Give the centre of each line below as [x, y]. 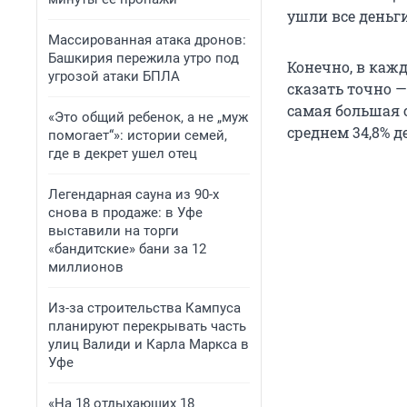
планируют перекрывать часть [147, 326]
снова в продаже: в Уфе [125, 213]
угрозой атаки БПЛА [114, 76]
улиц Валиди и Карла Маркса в [149, 344]
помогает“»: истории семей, [138, 135]
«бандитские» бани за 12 [127, 249]
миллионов [86, 267]
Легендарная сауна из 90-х [134, 194]
